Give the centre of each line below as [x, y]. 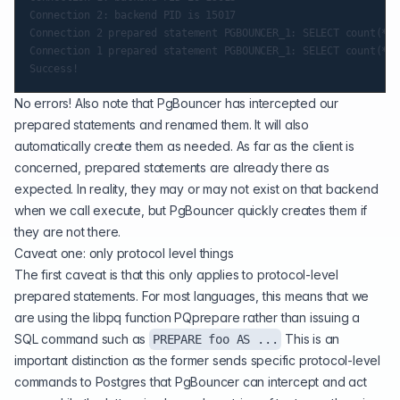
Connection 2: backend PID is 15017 [133, 15]
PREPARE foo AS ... [216, 339]
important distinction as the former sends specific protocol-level [197, 360]
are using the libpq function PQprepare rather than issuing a [187, 317]
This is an [311, 339]
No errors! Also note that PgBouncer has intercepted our [176, 103]
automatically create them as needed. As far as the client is [184, 146]
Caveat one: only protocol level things [124, 253]
